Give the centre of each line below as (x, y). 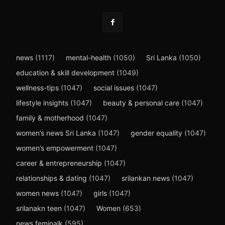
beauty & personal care (141, 102)
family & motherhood (50, 118)
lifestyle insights (42, 102)
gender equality (156, 133)
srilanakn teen (39, 208)
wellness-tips (37, 87)
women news (37, 193)
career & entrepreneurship (59, 163)
